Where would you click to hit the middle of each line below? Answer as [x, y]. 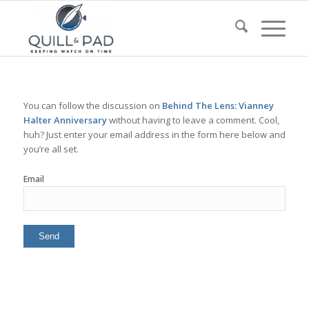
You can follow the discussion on [92, 106]
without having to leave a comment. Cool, [193, 120]
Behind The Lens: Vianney [218, 106]
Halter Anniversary [65, 120]
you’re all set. [51, 149]
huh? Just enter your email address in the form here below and [154, 135]
